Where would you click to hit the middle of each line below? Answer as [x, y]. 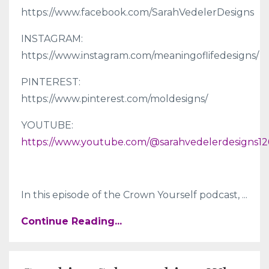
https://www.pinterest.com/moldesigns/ [116, 98]
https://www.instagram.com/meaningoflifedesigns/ [141, 55]
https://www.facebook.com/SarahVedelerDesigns [139, 12]
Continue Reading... [71, 221]
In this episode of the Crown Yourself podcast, [131, 195]
